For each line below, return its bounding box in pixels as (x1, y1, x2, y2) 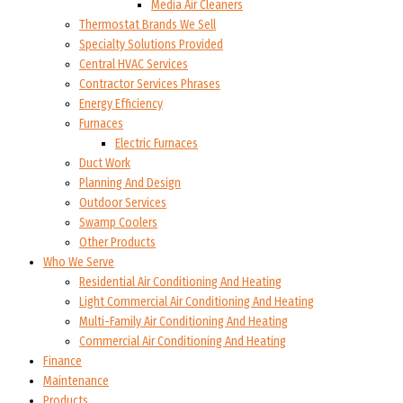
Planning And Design (79, 175, 181, 191)
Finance (43, 353, 82, 369)
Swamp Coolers (79, 214, 157, 230)
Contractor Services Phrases (79, 76, 220, 92)
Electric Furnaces (115, 135, 198, 151)
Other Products (79, 234, 156, 250)
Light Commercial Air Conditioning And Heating (79, 293, 314, 309)
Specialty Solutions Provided (79, 36, 223, 52)
